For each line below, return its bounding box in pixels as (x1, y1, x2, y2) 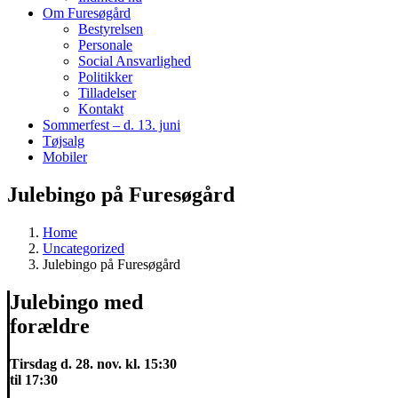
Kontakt (78, 101, 123, 116)
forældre (10, 314, 90, 338)
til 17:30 (10, 371, 58, 387)
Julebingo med (10, 290, 143, 314)
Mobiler (43, 149, 87, 164)
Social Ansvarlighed (78, 53, 191, 68)
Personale (78, 37, 132, 52)
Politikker (78, 69, 132, 84)
